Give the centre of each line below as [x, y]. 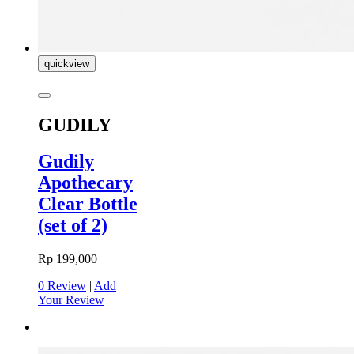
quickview [67, 63]
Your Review [71, 300]
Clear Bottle [88, 204]
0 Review [62, 286]
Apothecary [85, 183]
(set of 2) [73, 226]
